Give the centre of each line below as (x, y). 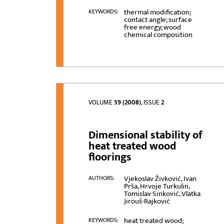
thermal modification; (157, 12)
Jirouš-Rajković (147, 201)
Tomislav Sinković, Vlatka (162, 194)
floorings (110, 157)
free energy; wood (152, 27)
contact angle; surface (158, 20)
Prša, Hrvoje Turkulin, (156, 186)
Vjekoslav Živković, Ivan (160, 179)
